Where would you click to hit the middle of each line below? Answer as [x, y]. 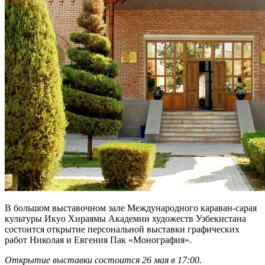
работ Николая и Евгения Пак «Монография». [98, 240]
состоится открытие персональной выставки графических [122, 230]
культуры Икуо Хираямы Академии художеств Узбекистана [125, 219]
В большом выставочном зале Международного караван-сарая [131, 208]
